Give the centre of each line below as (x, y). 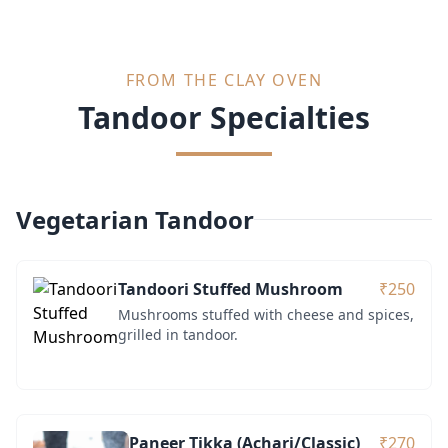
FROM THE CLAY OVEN (224, 79)
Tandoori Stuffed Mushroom (230, 288)
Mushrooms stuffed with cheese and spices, (266, 314)
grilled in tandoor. (178, 334)
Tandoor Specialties (224, 117)
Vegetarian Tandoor (135, 219)
